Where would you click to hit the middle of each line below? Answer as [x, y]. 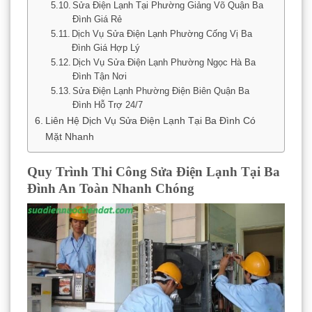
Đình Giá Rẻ [97, 19]
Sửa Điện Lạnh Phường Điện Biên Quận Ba [161, 91]
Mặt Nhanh [69, 136]
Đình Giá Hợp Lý [106, 47]
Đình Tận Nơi [100, 76]
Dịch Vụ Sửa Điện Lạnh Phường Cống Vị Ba [162, 33]
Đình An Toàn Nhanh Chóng [111, 188]
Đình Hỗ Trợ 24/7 [108, 104]
